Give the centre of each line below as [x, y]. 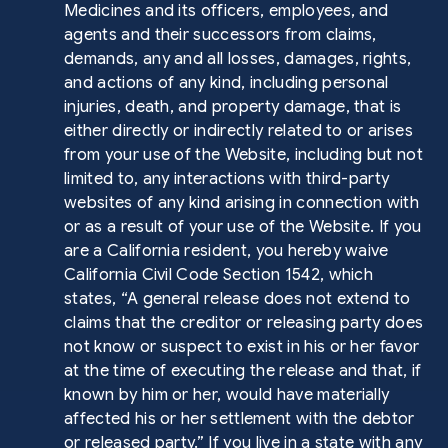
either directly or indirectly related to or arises [239, 131]
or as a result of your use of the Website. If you [243, 227]
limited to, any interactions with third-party [227, 179]
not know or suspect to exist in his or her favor [242, 347]
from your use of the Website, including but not [244, 155]
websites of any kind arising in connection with [242, 203]
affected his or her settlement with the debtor [239, 419]
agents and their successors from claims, [220, 35]
